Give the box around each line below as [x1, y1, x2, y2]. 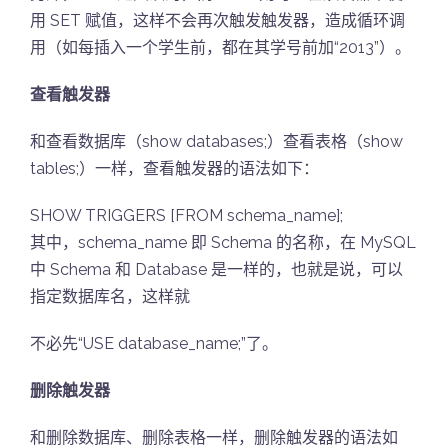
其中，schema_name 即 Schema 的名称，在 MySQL [30, 233, 416, 252]
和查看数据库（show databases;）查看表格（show [30, 132, 403, 151]
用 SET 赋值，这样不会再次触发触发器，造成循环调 [30, 11, 405, 30]
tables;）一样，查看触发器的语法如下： [30, 159, 319, 178]
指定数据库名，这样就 [30, 287, 190, 306]
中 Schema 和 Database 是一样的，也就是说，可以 [30, 260, 403, 279]
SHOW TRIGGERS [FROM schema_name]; [30, 206, 343, 225]
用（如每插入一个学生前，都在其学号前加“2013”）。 [30, 38, 411, 57]
